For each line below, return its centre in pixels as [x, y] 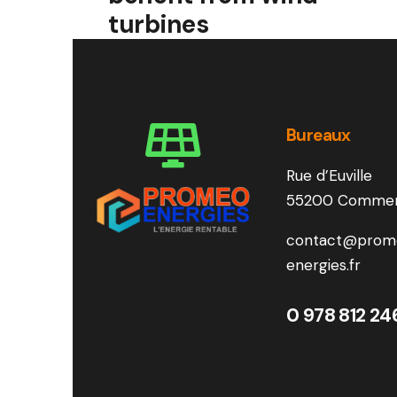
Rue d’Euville [329, 175]
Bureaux [319, 135]
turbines [158, 25]
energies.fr [323, 265]
